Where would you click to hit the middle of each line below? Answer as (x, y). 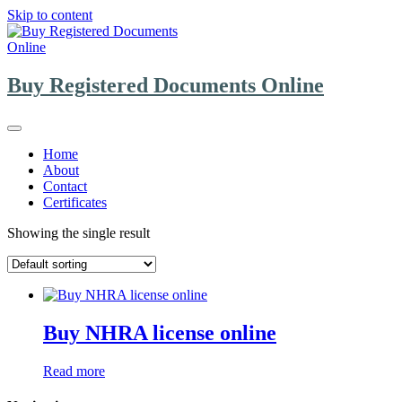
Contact (65, 186)
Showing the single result (79, 232)
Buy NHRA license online (160, 332)
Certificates (75, 202)
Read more (74, 371)
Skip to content (50, 15)
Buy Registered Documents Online (166, 85)
